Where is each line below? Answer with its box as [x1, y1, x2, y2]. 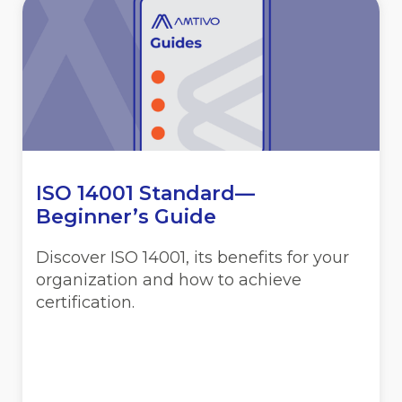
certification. [36, 292, 135, 312]
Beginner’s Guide [36, 204, 216, 229]
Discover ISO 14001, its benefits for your [36, 247, 349, 267]
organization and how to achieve [36, 269, 301, 290]
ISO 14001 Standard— [36, 180, 255, 205]
